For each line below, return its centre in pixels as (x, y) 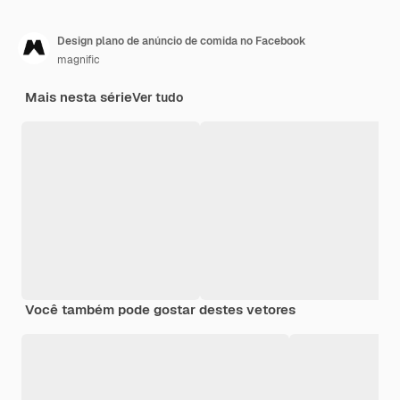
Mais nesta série (79, 96)
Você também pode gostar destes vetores (160, 309)
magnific (79, 59)
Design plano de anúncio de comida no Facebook (182, 41)
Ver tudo (158, 97)
